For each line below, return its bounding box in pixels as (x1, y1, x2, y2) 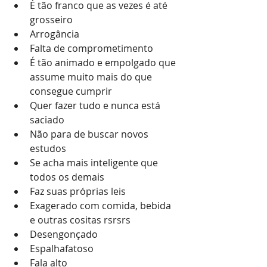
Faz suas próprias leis (30, 185, 126, 198)
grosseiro (30, 13, 73, 26)
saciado (30, 113, 64, 126)
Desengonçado (30, 228, 98, 241)
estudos (30, 142, 66, 155)
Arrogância (30, 27, 79, 41)
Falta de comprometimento (30, 42, 153, 55)
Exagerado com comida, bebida (30, 199, 173, 212)
